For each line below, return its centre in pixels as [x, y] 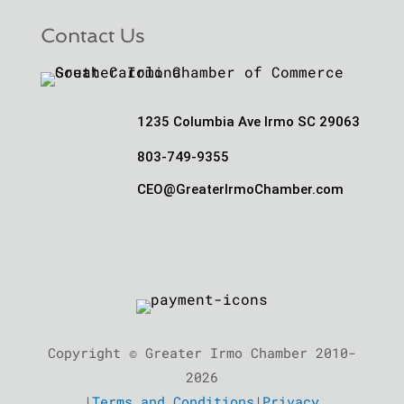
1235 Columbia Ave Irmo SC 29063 [248, 122]
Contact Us [92, 36]
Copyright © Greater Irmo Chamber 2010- [202, 353]
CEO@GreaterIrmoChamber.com [240, 190]
